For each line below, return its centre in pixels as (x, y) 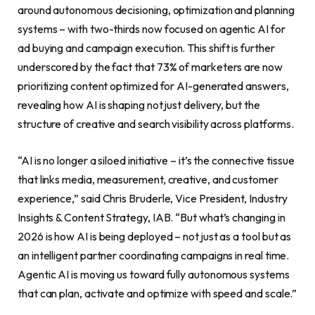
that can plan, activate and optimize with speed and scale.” (157, 293)
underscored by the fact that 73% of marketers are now (150, 67)
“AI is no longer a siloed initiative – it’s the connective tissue (156, 160)
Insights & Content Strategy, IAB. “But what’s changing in (152, 217)
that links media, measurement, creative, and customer (148, 179)
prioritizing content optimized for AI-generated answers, (153, 86)
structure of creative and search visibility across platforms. (156, 124)
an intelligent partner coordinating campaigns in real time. (154, 255)
